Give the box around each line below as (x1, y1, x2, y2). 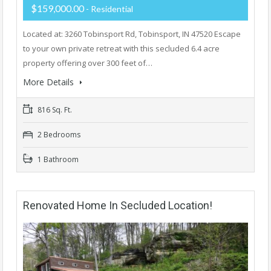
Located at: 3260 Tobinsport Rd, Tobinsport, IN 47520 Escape (23, 28, 241, 39)
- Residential (86, 3, 133, 14)
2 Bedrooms (36, 129, 80, 140)
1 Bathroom (36, 154, 79, 165)
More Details (23, 76, 76, 88)
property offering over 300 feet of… (23, 57, 152, 68)
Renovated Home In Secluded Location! (23, 198, 212, 212)
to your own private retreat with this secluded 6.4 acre (23, 42, 220, 54)
